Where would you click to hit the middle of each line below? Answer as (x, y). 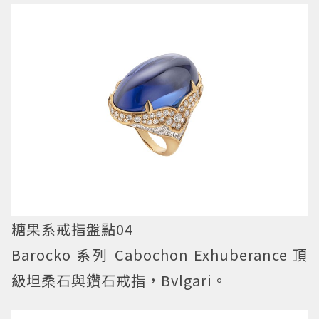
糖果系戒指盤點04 (72, 229)
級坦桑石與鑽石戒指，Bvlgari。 (119, 281)
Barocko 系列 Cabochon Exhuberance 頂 (159, 255)
